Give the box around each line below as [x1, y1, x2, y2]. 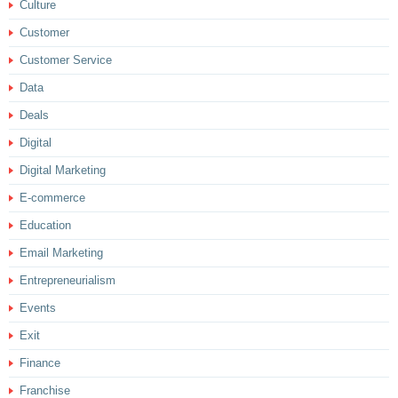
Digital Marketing [20, 163, 106, 177]
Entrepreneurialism [20, 273, 115, 287]
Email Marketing [20, 245, 103, 259]
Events [20, 300, 56, 314]
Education [20, 218, 71, 232]
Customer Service [20, 52, 112, 67]
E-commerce [20, 190, 85, 204]
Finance [20, 355, 60, 370]
